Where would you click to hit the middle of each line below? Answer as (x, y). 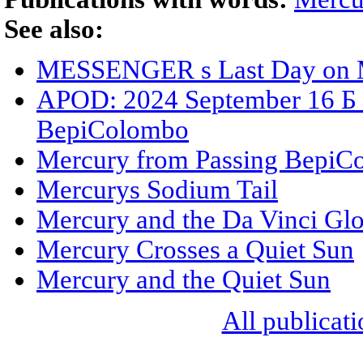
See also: (54, 29)
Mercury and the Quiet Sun (184, 280)
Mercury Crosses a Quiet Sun (195, 250)
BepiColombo (113, 130)
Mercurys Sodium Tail (157, 190)
